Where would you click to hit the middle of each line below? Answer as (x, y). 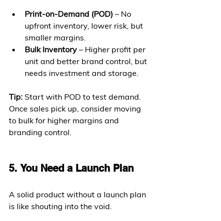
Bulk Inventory (51, 49)
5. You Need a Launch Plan (71, 168)
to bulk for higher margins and (65, 120)
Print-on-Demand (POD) (69, 14)
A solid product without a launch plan (78, 194)
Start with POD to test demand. (83, 97)
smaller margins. (55, 37)
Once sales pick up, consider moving (76, 109)
